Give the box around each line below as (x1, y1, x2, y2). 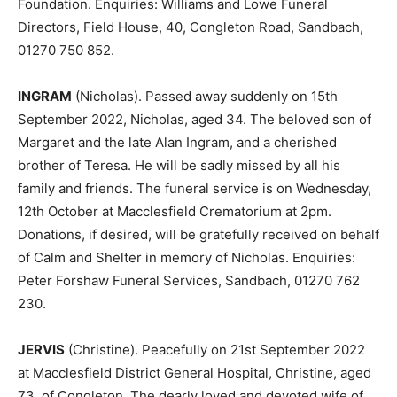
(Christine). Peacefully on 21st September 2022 (65, 341, 365, 358)
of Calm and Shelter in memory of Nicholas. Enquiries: (18, 249, 355, 266)
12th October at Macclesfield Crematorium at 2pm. (18, 203, 331, 220)
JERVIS (18, 341, 65, 358)
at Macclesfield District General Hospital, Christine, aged (18, 364, 371, 381)
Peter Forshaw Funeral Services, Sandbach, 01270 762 (18, 272, 360, 289)
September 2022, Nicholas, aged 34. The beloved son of (18, 111, 371, 128)
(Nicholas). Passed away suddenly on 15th (72, 88, 338, 105)
